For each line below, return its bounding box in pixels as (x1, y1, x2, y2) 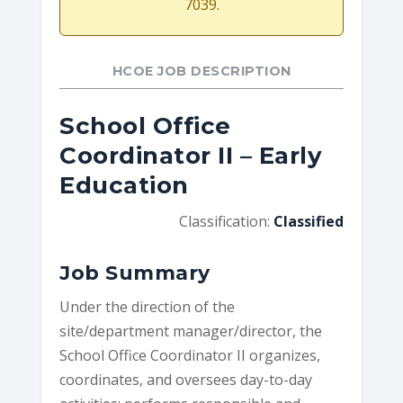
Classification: (178, 211, 273, 231)
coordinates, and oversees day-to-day (59, 370, 313, 390)
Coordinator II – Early (59, 141, 323, 170)
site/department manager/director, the (59, 321, 323, 341)
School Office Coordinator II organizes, (59, 345, 321, 365)
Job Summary (59, 261, 210, 285)
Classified (273, 211, 344, 231)
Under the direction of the (59, 297, 236, 317)
